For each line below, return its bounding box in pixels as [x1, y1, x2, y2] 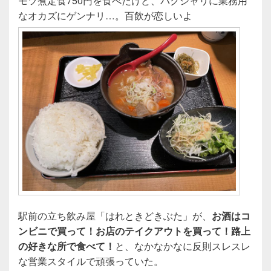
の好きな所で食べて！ [18, 239, 115, 253]
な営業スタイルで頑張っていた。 [18, 254, 163, 269]
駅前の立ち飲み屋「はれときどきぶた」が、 [18, 209, 212, 223]
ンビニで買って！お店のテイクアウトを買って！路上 [18, 224, 250, 238]
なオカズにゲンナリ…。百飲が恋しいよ [18, 8, 192, 23]
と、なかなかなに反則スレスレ [115, 239, 250, 253]
